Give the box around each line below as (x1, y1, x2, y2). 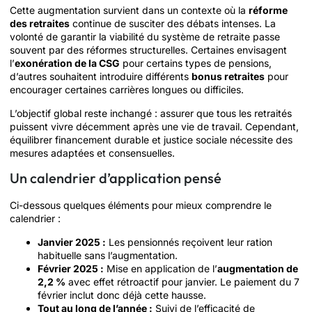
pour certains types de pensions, (120, 57, 272, 70)
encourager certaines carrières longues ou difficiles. (10, 84, 244, 96)
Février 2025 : (38, 262, 104, 274)
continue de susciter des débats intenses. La (70, 17, 276, 30)
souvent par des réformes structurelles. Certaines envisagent (10, 44, 287, 56)
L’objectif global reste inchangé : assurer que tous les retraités (10, 107, 292, 119)
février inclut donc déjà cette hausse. (38, 288, 206, 301)
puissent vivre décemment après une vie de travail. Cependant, (10, 120, 299, 132)
